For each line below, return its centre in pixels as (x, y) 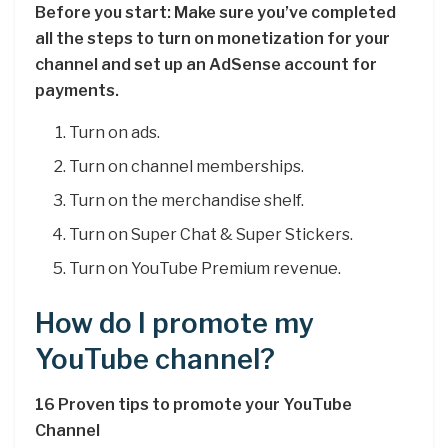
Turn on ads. (115, 133)
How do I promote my (174, 324)
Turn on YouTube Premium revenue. (205, 269)
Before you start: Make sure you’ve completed (215, 13)
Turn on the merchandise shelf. (187, 201)
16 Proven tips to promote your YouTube (193, 405)
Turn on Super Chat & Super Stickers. (211, 235)
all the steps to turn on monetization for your (212, 39)
